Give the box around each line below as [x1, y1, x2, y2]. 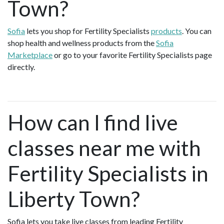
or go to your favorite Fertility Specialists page [52, 50, 212, 60]
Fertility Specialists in [7, 160, 208, 186]
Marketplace [7, 50, 52, 60]
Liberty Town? [7, 186, 140, 212]
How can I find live [7, 109, 178, 135]
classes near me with [7, 135, 201, 161]
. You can [182, 26, 211, 36]
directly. [7, 62, 36, 72]
